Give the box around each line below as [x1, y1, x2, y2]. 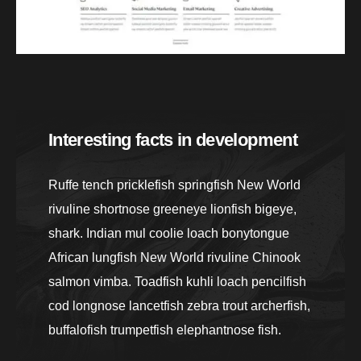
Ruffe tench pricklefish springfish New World [48, 177, 301, 192]
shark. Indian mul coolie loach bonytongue [48, 226, 289, 240]
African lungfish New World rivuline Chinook [48, 250, 301, 264]
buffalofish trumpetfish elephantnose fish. [48, 322, 281, 337]
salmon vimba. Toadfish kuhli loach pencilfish [48, 274, 306, 288]
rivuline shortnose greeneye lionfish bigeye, [48, 201, 297, 216]
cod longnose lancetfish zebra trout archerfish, [48, 298, 310, 313]
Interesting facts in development [48, 129, 297, 150]
